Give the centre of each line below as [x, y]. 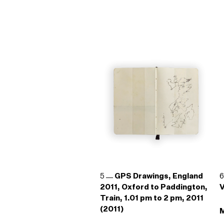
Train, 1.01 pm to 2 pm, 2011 [151, 198]
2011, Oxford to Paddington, [153, 187]
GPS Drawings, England [159, 176]
